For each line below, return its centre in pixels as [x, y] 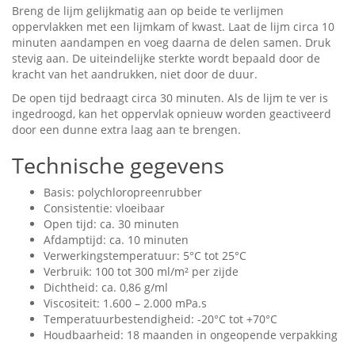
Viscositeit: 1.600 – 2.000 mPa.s [125, 303]
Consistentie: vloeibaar [104, 208]
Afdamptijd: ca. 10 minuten [116, 240]
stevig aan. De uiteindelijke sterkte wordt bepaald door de [166, 59]
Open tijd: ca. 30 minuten [111, 224]
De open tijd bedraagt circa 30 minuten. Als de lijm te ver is [170, 98]
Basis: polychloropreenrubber [123, 193]
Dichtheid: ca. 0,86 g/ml [106, 288]
